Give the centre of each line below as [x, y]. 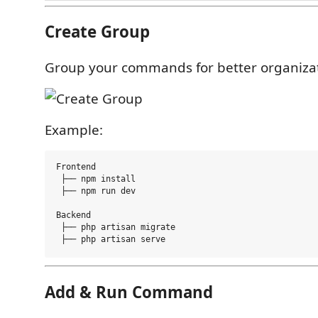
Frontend [76, 167]
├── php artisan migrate [116, 227]
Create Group [97, 32]
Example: [74, 130]
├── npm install [96, 179]
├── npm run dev [96, 191]
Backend [73, 215]
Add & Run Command [129, 292]
